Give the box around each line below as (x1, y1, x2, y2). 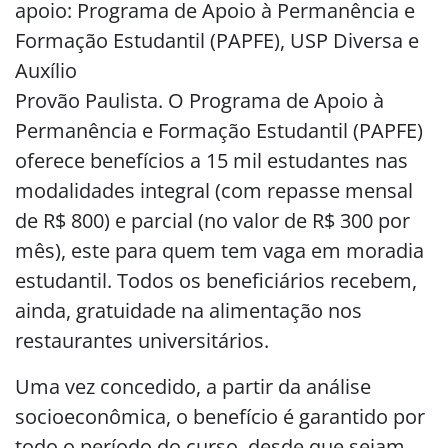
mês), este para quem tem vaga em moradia (15, 237, 424, 264)
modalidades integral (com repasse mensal (15, 177, 413, 204)
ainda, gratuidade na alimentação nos (15, 297, 362, 324)
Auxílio (15, 57, 77, 84)
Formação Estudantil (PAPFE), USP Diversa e (15, 27, 419, 54)
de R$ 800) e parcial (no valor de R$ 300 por (15, 207, 410, 234)
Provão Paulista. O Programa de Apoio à (15, 87, 384, 114)
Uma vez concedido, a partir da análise (15, 373, 371, 400)
